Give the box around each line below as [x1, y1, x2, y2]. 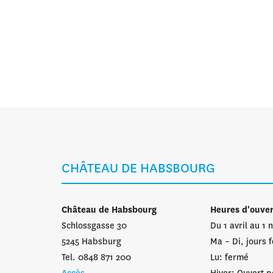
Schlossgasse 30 [62, 221, 127, 231]
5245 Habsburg [62, 237, 121, 247]
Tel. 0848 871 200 [62, 253, 131, 263]
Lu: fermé [210, 253, 249, 263]
